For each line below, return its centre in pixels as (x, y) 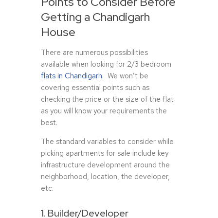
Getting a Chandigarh (95, 17)
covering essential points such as (95, 88)
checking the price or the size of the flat (107, 100)
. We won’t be (125, 76)
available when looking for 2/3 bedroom (106, 64)
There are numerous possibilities (94, 53)
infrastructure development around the (105, 165)
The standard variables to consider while (107, 142)
